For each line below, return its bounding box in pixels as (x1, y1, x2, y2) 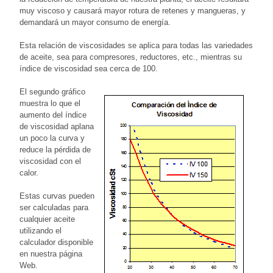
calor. (19, 168, 38, 177)
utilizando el (19, 225, 62, 235)
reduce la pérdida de (19, 144, 91, 154)
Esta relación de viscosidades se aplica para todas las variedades (19, 40, 253, 50)
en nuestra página (19, 249, 82, 258)
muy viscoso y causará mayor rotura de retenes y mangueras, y (19, 5, 246, 15)
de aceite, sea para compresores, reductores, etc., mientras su (19, 52, 242, 62)
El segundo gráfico (19, 87, 85, 96)
